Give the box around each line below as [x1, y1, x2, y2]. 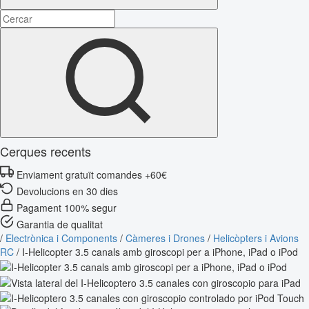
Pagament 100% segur [17, 200, 117, 215]
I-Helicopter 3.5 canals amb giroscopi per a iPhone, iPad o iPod [22, 244, 298, 259]
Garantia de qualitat [17, 217, 103, 231]
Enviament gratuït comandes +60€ [17, 167, 167, 181]
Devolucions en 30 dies [17, 183, 118, 198]
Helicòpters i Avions [213, 230, 299, 245]
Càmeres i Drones [126, 230, 205, 245]
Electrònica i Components [6, 230, 117, 245]
